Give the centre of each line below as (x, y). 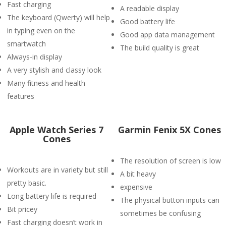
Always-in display (35, 57)
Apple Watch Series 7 (56, 130)
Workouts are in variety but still (58, 170)
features (21, 96)
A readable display (150, 8)
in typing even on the (41, 31)
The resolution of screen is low (171, 161)
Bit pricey (22, 209)
